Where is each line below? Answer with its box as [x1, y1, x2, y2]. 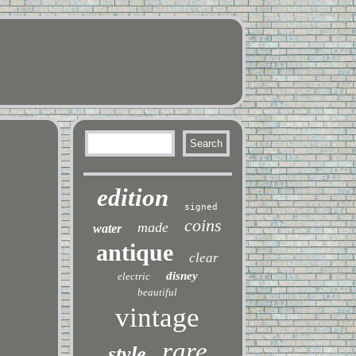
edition [97, 184, 169, 211]
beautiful [137, 286, 178, 298]
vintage [115, 302, 200, 333]
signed [184, 202, 219, 212]
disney [165, 269, 198, 282]
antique [96, 239, 174, 265]
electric [117, 270, 150, 282]
